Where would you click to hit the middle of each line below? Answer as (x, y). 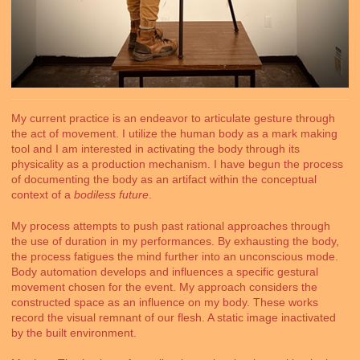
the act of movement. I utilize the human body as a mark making (174, 133)
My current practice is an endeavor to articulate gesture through (173, 118)
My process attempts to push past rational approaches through (171, 225)
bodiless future (111, 194)
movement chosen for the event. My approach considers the (164, 286)
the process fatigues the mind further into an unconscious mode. (175, 256)
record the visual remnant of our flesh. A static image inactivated (174, 317)
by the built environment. (74, 332)
